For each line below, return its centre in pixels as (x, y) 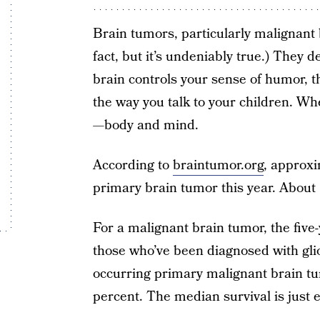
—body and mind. (145, 125)
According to (132, 165)
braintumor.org (218, 165)
